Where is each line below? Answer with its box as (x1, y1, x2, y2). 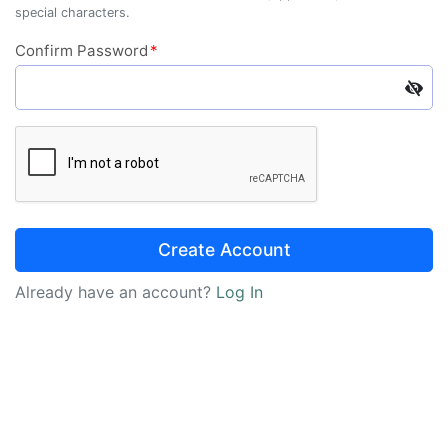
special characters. (15, 5, 130, 21)
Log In (216, 281, 263, 302)
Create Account (157, 238, 291, 260)
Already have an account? (15, 281, 216, 302)
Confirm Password (15, 41, 149, 61)
